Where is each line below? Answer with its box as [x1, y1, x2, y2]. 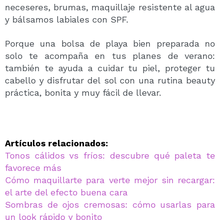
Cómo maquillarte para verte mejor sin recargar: [5, 175, 215, 186]
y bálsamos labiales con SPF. [5, 14, 128, 25]
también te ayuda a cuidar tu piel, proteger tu [5, 63, 215, 74]
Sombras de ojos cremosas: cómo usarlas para [5, 199, 215, 210]
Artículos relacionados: [5, 138, 108, 149]
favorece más [5, 163, 61, 173]
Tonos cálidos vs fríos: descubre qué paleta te [5, 150, 215, 161]
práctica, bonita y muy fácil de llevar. [5, 87, 161, 98]
